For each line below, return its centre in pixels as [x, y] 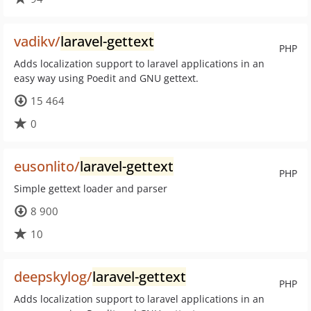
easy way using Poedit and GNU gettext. [106, 78]
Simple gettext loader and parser [91, 188]
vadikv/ [37, 41]
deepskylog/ [53, 277]
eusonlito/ [47, 166]
